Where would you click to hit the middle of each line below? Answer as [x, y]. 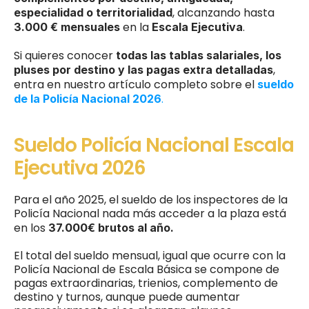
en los [30, 228]
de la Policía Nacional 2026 [88, 99]
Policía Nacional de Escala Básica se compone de [147, 269]
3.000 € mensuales [67, 27]
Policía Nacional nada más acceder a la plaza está [150, 213]
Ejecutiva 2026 [80, 168]
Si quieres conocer [65, 56]
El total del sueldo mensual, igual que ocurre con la [150, 256]
